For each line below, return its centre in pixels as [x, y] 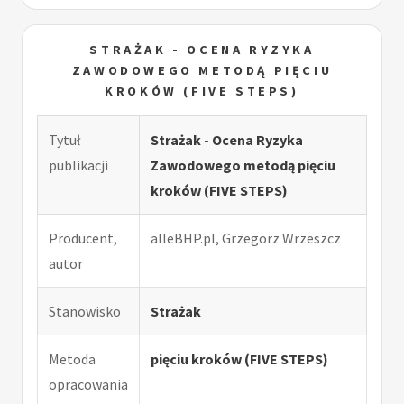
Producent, [83, 238]
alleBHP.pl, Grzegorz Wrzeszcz [246, 238]
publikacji [78, 165]
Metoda [72, 358]
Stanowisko [85, 311]
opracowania [88, 384]
